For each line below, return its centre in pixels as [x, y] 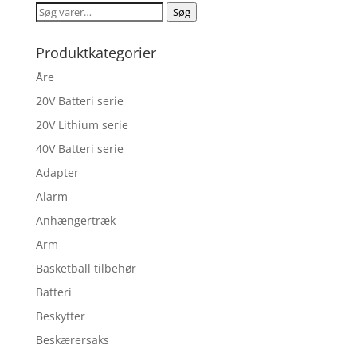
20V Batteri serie [79, 101]
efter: [49, 29]
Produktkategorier [96, 53]
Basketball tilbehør [86, 269]
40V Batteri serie [79, 149]
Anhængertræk [75, 221]
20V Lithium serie [82, 125]
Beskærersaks [72, 340]
